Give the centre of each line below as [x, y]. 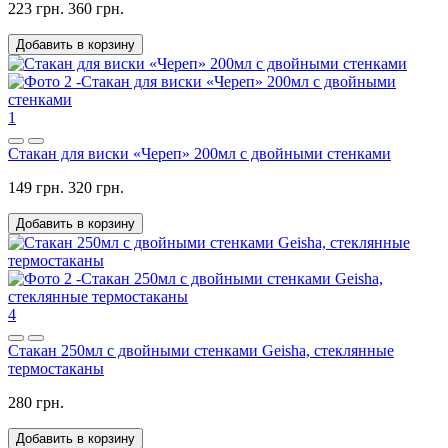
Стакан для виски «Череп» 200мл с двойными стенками [199, 154]
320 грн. [96, 188]
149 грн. [36, 188]
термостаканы [56, 369]
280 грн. [36, 403]
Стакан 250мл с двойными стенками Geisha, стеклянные [201, 351]
